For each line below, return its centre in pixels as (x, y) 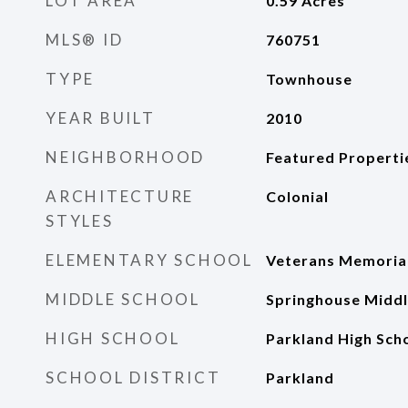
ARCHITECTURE (120, 196)
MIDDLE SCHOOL (123, 299)
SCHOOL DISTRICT (133, 377)
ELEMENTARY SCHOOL (149, 260)
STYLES (80, 221)
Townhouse (309, 79)
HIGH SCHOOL (113, 338)
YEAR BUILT (101, 118)
